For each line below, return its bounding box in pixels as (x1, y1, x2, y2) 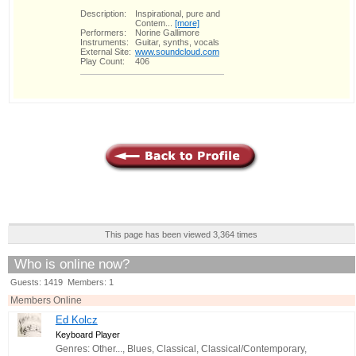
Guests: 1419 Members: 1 (10, 277, 114, 287)
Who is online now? (14, 256, 130, 272)
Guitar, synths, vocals (135, 37, 219, 47)
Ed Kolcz (55, 313, 98, 326)
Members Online (10, 294, 82, 306)
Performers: (80, 27, 126, 37)
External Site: (80, 46, 131, 56)
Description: (80, 8, 126, 18)
